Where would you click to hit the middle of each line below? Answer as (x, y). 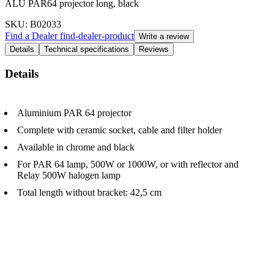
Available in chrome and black (76, 147)
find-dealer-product (97, 35)
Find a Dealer (32, 35)
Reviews (154, 49)
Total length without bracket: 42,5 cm (89, 193)
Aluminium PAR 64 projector (74, 113)
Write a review (164, 36)
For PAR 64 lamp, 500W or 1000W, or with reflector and (128, 165)
